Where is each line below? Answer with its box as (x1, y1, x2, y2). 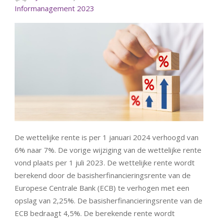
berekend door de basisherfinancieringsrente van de (15, 170, 191, 180)
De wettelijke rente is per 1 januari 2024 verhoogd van (15, 132, 199, 142)
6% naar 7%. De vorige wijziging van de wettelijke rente (15, 145, 201, 155)
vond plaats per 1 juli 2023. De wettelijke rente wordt (15, 157, 195, 167)
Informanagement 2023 (15, 3, 94, 13)
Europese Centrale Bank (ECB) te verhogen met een (15, 182, 189, 193)
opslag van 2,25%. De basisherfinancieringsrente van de (15, 195, 202, 205)
